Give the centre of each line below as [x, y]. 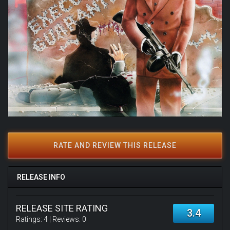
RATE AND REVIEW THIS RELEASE [115, 145]
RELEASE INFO [41, 177]
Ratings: [30, 219]
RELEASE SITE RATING [62, 208]
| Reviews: [65, 219]
